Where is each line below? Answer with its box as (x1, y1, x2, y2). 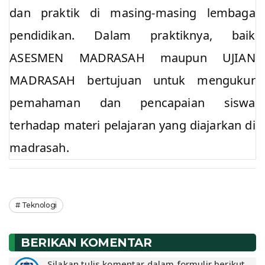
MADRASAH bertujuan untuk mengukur (9, 72, 256, 88)
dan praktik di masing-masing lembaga (9, 5, 256, 21)
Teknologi (21, 201, 57, 210)
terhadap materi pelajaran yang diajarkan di (9, 117, 256, 133)
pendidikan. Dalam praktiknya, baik (9, 27, 256, 43)
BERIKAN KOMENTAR (21, 235, 151, 250)
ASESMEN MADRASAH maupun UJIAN (9, 50, 256, 66)
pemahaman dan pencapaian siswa (9, 95, 256, 111)
